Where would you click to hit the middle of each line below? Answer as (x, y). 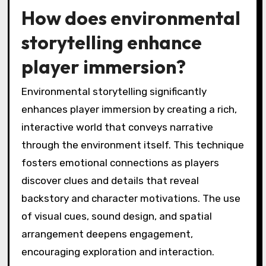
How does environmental (131, 18)
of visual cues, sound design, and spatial (116, 216)
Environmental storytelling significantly (114, 92)
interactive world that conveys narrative (117, 127)
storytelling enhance (111, 42)
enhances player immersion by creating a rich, (129, 110)
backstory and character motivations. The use (131, 199)
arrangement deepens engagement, (107, 234)
